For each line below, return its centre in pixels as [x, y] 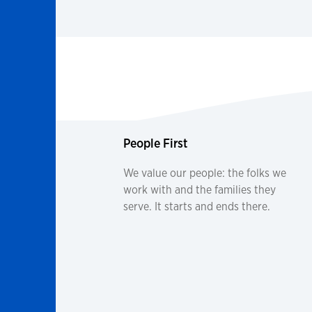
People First [155, 142]
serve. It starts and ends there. [197, 206]
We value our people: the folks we [205, 173]
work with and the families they [200, 189]
